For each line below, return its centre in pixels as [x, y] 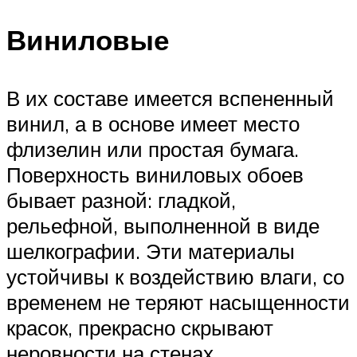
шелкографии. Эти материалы [151, 251]
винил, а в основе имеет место [153, 124]
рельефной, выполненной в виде [163, 226]
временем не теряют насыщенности [178, 302]
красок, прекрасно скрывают [140, 328]
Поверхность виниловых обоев [155, 175]
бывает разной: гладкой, [121, 200]
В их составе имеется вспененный [170, 98]
